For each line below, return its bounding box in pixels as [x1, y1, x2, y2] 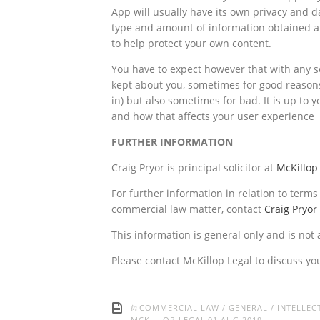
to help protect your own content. [111, 36, 271, 50]
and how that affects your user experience [111, 109, 314, 123]
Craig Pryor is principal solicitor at [111, 160, 276, 174]
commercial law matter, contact [111, 201, 264, 216]
